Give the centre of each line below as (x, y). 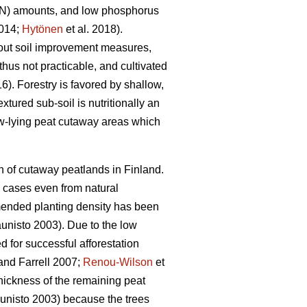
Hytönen (42, 29)
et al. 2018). (93, 29)
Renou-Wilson (118, 262)
